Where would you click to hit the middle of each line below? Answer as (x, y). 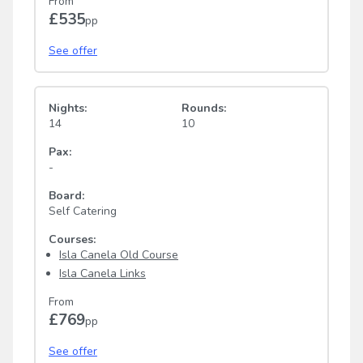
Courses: (72, 239)
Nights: (68, 108)
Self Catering (83, 211)
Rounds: (204, 108)
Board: (66, 195)
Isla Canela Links (102, 273)
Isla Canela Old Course (119, 254)
